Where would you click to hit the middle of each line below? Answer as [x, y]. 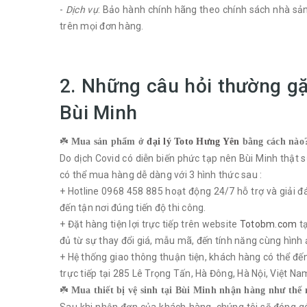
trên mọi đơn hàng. [102, 26]
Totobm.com [268, 224]
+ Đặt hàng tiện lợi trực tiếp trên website [150, 224]
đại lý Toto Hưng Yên [193, 142]
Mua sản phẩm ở [109, 142]
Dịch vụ [82, 10]
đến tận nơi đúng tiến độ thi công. [133, 208]
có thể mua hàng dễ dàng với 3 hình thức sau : [161, 175]
